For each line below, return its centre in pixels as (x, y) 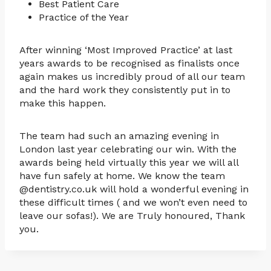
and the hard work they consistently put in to (125, 90)
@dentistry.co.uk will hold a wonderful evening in (134, 189)
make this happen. (63, 103)
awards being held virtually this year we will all (129, 163)
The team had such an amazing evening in (119, 136)
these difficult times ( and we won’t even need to (133, 203)
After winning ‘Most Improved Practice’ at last (126, 50)
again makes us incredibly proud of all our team (132, 77)
